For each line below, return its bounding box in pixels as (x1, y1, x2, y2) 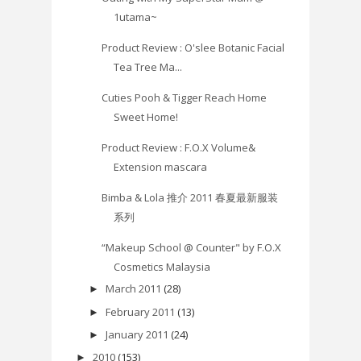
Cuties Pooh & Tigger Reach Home (102, 90, 268, 106)
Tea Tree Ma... (114, 60, 183, 75)
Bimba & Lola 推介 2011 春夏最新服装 (102, 190, 279, 205)
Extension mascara (114, 160, 208, 175)
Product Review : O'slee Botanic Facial (102, 40, 285, 56)
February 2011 (105, 304, 175, 319)
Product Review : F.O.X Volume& (102, 140, 256, 156)
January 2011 (105, 326, 168, 342)
